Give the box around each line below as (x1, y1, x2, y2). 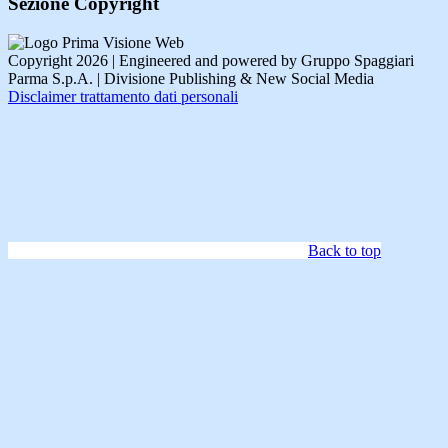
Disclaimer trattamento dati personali (8, 87, 238, 105)
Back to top (308, 241, 381, 259)
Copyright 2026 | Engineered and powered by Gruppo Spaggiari (8, 51, 414, 69)
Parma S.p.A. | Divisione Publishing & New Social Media (8, 69, 374, 87)
